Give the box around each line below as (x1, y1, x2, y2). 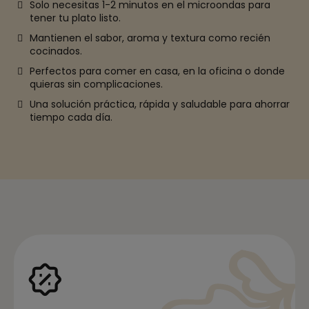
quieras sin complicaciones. (29, 77, 163, 91)
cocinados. (29, 43, 82, 58)
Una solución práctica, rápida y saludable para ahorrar (29, 97, 290, 111)
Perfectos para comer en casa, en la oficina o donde (29, 63, 285, 78)
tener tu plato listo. (29, 10, 121, 25)
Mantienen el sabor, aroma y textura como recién (29, 30, 270, 45)
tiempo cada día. (29, 110, 112, 124)
